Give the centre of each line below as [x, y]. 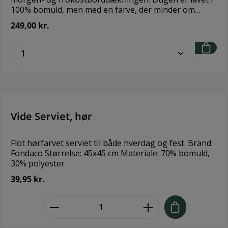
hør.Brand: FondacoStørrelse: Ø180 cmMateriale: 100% [114, 20]
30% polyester [38, 163]
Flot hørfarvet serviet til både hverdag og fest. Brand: [112, 143]
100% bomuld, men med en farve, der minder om [103, 9]
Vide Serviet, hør [51, 116]
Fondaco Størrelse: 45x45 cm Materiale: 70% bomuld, [110, 153]
